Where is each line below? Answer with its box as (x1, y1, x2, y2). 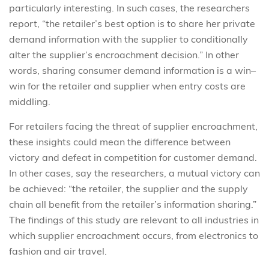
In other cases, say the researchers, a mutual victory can (9, 166, 260, 179)
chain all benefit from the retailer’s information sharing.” (9, 198, 256, 210)
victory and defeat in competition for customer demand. (9, 151, 257, 163)
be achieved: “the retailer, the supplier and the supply (9, 182, 248, 195)
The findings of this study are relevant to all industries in (9, 213, 259, 226)
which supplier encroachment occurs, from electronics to (9, 229, 258, 241)
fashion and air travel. (9, 244, 107, 257)
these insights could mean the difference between (9, 135, 231, 148)
